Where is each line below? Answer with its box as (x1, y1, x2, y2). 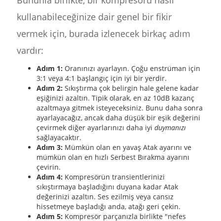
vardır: (16, 44, 43, 56)
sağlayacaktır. (36, 133, 81, 142)
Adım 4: (36, 172, 63, 182)
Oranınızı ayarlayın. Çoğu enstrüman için (62, 64, 200, 73)
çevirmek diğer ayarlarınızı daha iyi (36, 123, 154, 132)
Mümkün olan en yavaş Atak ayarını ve (62, 143, 191, 152)
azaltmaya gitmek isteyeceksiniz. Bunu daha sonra (36, 103, 203, 112)
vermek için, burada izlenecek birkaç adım (16, 28, 190, 39)
